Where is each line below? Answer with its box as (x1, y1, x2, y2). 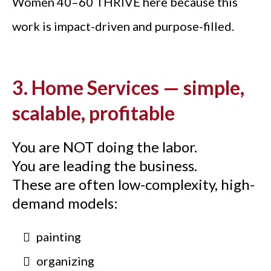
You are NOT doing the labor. (12, 137, 197, 155)
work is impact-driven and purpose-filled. (12, 18, 234, 33)
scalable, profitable (12, 100, 175, 125)
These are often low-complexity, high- (12, 175, 255, 193)
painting (36, 229, 81, 244)
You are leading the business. (12, 156, 197, 174)
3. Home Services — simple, (12, 75, 244, 99)
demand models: (12, 194, 118, 212)
